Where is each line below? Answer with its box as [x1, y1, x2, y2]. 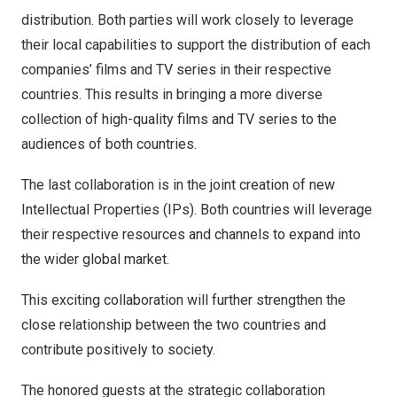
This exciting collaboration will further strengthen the [21, 292, 346, 308]
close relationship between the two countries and [21, 316, 326, 333]
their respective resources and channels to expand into [21, 226, 361, 243]
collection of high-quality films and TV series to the [21, 111, 337, 128]
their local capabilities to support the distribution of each [21, 36, 370, 53]
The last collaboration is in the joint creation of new [21, 176, 335, 193]
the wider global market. [21, 251, 169, 268]
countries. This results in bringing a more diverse [21, 86, 323, 103]
